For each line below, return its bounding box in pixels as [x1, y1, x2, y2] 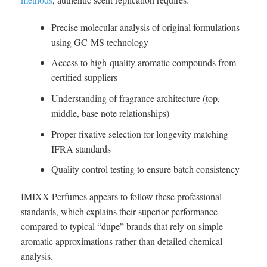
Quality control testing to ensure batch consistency [51, 163, 240, 176]
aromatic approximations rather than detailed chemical [21, 234, 222, 247]
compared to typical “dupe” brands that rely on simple [21, 219, 223, 232]
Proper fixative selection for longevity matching [51, 127, 228, 140]
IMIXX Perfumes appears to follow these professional [21, 190, 222, 203]
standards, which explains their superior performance [21, 204, 218, 218]
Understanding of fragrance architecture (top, [51, 91, 220, 104]
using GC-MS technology [51, 35, 148, 48]
